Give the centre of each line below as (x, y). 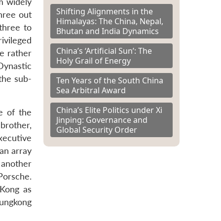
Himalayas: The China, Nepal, (110, 21)
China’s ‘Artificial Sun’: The (104, 51)
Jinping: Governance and (102, 120)
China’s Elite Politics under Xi (109, 110)
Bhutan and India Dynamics (108, 31)
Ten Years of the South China (110, 80)
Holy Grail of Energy (93, 60)
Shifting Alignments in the (105, 11)
